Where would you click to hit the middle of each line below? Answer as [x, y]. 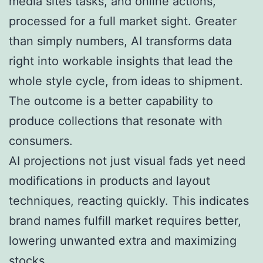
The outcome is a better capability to [111, 101]
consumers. [41, 141]
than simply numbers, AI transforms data [120, 41]
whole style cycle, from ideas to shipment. [126, 81]
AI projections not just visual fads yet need [127, 161]
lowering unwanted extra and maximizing [123, 240]
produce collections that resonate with [116, 121]
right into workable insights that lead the [121, 61]
